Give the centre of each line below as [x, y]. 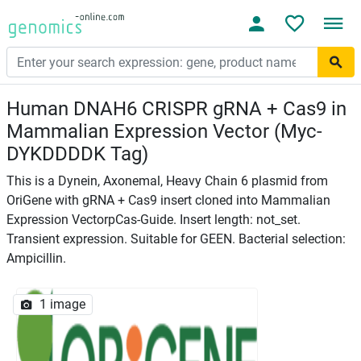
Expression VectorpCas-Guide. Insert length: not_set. [154, 220]
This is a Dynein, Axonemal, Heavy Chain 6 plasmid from [167, 181]
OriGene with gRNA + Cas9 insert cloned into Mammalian [168, 200]
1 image [62, 304]
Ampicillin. [36, 258]
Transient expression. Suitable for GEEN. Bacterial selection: [176, 239]
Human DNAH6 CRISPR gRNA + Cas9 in [176, 109]
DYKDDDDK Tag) [77, 154]
